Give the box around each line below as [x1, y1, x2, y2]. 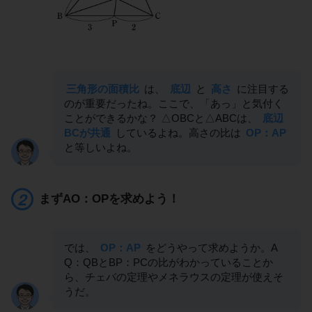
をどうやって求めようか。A [143, 241, 278, 253]
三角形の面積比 [66, 82, 139, 95]
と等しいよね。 [64, 141, 137, 153]
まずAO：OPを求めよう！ [39, 192, 180, 205]
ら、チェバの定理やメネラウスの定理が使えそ [64, 270, 283, 283]
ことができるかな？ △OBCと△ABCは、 [64, 111, 260, 124]
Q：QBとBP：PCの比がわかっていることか [64, 256, 273, 268]
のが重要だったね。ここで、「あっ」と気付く [64, 97, 283, 109]
